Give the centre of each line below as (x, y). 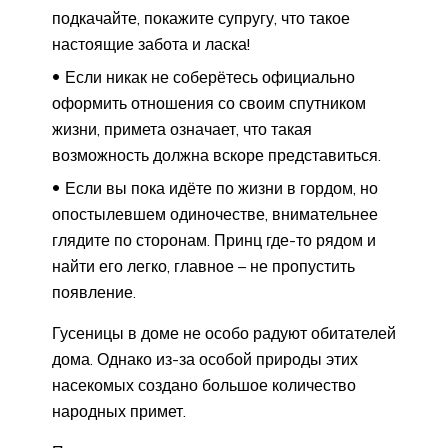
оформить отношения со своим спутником (209, 103)
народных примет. (119, 411)
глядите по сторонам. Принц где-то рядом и (214, 240)
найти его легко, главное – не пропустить (203, 266)
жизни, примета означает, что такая (182, 129)
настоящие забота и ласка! (151, 44)
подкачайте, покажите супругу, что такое (201, 18)
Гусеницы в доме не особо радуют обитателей (224, 333)
